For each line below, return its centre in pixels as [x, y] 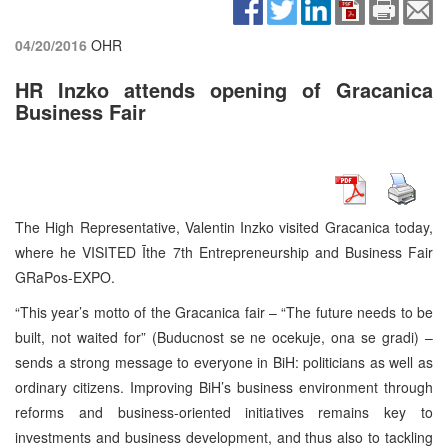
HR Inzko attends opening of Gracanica [224, 90]
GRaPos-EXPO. [65, 277]
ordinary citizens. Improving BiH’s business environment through [224, 387]
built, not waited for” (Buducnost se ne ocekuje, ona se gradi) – [224, 337]
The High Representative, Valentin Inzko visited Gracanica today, [224, 227]
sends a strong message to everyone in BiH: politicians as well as [224, 362]
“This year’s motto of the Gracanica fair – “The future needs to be [224, 312]
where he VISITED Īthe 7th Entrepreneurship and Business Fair [224, 252]
